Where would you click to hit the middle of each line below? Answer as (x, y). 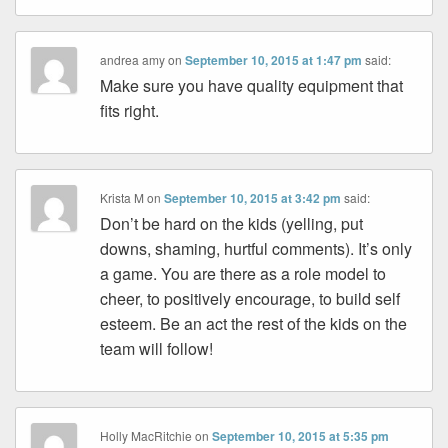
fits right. (130, 111)
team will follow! (157, 349)
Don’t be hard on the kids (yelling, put (232, 224)
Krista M (122, 198)
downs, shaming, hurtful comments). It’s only (256, 249)
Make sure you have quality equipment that (252, 86)
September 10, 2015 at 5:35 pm (301, 436)
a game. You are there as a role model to (243, 274)
